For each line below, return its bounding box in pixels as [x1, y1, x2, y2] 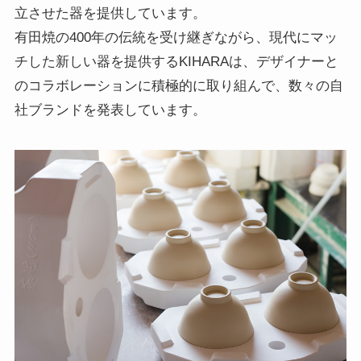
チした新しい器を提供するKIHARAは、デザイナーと [14, 54, 338, 70]
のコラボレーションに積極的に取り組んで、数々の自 [14, 78, 343, 94]
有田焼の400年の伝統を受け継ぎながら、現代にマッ [14, 30, 338, 46]
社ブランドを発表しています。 [14, 102, 206, 118]
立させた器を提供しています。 [14, 6, 206, 22]
